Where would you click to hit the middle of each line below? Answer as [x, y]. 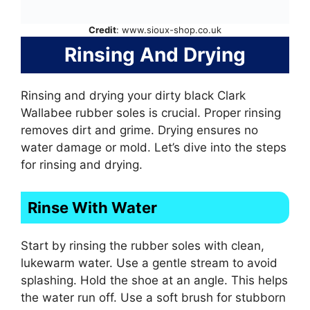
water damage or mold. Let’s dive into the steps [154, 148]
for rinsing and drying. [82, 165]
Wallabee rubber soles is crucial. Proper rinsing [151, 113]
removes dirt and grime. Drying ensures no [139, 130]
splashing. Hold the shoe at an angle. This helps [154, 280]
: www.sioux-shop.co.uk [169, 30]
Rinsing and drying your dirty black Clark [133, 96]
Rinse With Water [92, 207]
